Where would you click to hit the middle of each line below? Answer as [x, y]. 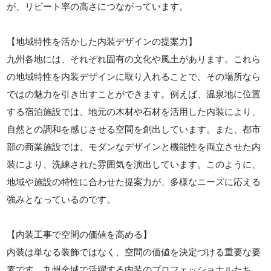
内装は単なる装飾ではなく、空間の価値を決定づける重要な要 [134, 252]
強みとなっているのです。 [61, 199]
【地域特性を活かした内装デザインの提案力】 [102, 41]
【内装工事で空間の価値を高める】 [80, 234]
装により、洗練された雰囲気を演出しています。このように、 [134, 164]
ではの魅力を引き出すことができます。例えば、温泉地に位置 [134, 94]
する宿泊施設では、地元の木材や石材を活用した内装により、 [134, 111]
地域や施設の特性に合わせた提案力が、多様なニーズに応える [134, 181]
